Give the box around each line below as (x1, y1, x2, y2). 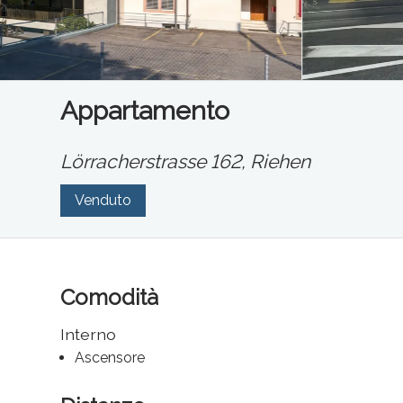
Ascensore (75, 349, 146, 367)
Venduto (75, 192, 132, 210)
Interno (60, 325, 117, 345)
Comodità (60, 284, 159, 311)
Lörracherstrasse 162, (60, 150, 251, 174)
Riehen (250, 150, 311, 174)
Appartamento (60, 95, 230, 127)
